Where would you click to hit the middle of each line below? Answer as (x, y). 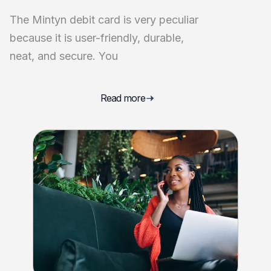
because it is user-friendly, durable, (97, 38)
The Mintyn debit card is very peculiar (104, 19)
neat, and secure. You (64, 56)
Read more (123, 98)
